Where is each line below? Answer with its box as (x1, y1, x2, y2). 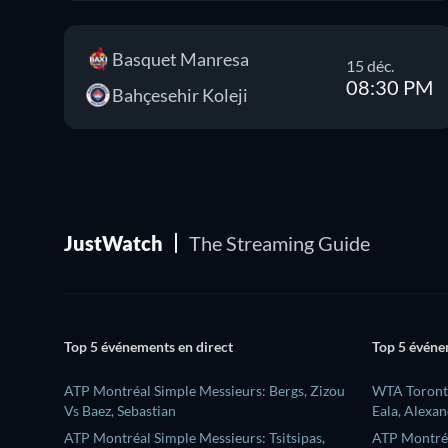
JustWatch (64, 231, 163, 255)
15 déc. (346, 55, 395, 75)
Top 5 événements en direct (64, 338, 233, 356)
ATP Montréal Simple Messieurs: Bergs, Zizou (64, 381, 345, 399)
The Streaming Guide (189, 231, 370, 255)
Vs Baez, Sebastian (64, 401, 176, 419)
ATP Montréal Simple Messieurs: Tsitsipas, (64, 428, 325, 446)
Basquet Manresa (112, 48, 249, 70)
